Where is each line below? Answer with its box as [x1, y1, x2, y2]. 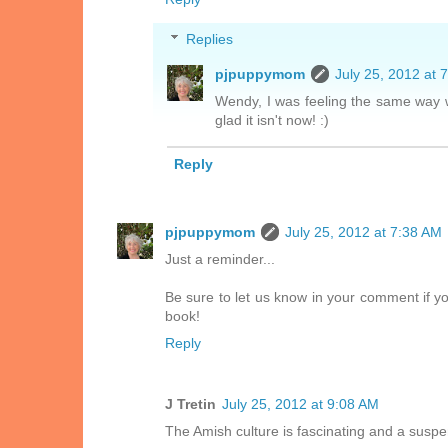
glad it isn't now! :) [215, 111, 329, 128]
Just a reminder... [165, 251, 275, 268]
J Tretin [165, 395, 216, 412]
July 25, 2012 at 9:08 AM [222, 395, 379, 412]
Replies [186, 30, 234, 47]
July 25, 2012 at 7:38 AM [285, 224, 442, 241]
